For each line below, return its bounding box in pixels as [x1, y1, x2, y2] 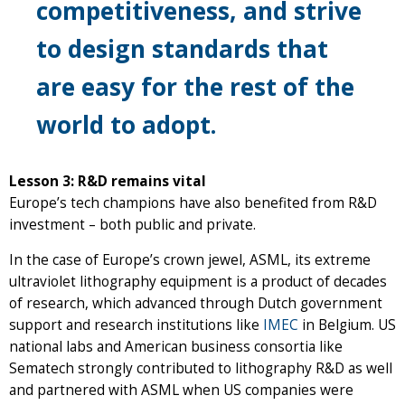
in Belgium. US [298, 315, 396, 334]
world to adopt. [36, 108, 217, 141]
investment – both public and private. [9, 214, 263, 234]
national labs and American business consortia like [9, 336, 343, 356]
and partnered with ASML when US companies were [9, 380, 353, 400]
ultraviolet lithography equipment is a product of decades [9, 271, 387, 291]
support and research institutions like [9, 315, 263, 334]
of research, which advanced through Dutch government [9, 293, 382, 313]
